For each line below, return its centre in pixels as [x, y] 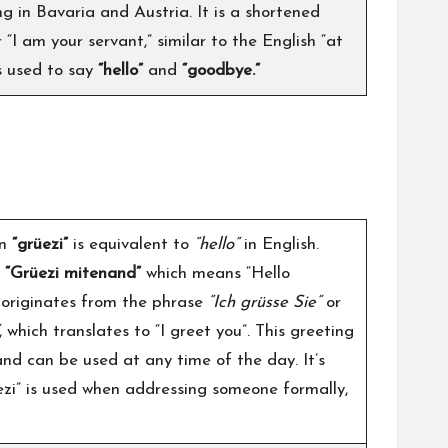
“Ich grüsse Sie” [267, 302]
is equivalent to [131, 244]
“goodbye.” [221, 70]
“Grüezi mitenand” [73, 273]
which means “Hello [215, 273]
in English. [281, 244]
